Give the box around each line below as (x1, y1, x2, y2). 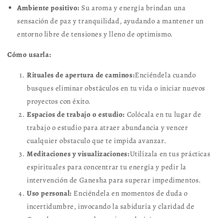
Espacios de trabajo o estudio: (27, 109, 125, 119)
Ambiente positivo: (17, 3, 80, 13)
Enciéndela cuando (135, 70, 196, 80)
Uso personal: (27, 188, 72, 198)
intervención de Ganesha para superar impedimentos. (27, 175, 202, 185)
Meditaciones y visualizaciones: (27, 149, 130, 159)
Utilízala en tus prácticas (129, 149, 211, 159)
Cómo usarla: (7, 50, 52, 59)
